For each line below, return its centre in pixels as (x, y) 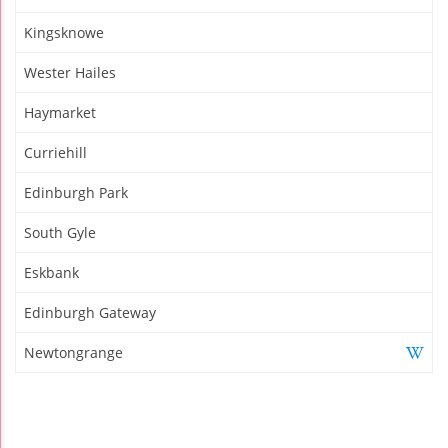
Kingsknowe (64, 33)
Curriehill (55, 153)
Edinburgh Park (76, 193)
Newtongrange (73, 353)
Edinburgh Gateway (90, 313)
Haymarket (60, 113)
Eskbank (51, 273)
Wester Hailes (70, 73)
